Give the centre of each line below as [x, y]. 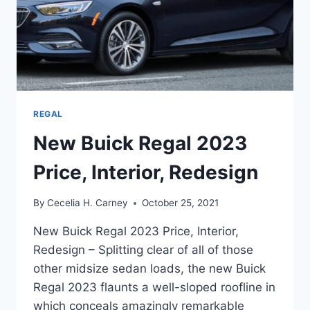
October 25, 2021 [181, 203]
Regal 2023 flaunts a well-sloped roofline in [154, 288]
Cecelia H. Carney [88, 203]
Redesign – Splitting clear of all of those [143, 250]
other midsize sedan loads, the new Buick [149, 269]
